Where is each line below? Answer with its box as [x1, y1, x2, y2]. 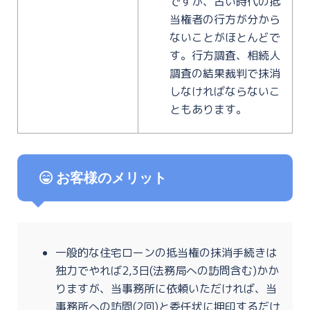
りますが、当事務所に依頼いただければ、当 [55, 280, 277, 296]
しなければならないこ [170, 83, 280, 99]
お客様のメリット [53, 169, 167, 186]
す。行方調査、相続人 [170, 47, 280, 63]
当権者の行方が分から [170, 11, 280, 27]
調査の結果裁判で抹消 [170, 65, 280, 81]
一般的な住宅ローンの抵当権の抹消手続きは [55, 244, 277, 260]
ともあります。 [170, 101, 247, 117]
